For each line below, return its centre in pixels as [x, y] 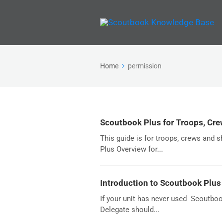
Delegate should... [130, 210]
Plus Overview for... [132, 149]
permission [145, 66]
